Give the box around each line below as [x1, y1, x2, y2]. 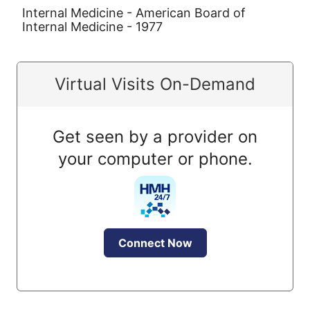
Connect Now [118, 236, 192, 250]
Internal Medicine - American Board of [22, 6, 246, 20]
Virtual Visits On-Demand [55, 74, 255, 94]
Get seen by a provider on [53, 127, 257, 147]
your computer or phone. [57, 149, 253, 169]
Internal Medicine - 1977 [22, 19, 163, 34]
